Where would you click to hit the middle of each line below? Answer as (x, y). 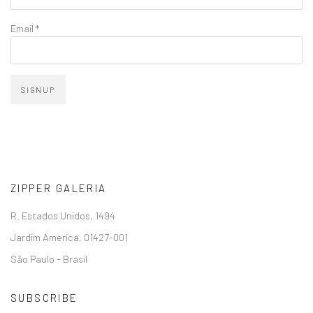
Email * (25, 28)
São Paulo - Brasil (49, 259)
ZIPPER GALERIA (59, 188)
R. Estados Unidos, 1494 (63, 216)
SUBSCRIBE (44, 298)
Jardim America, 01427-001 (69, 237)
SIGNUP (38, 90)
